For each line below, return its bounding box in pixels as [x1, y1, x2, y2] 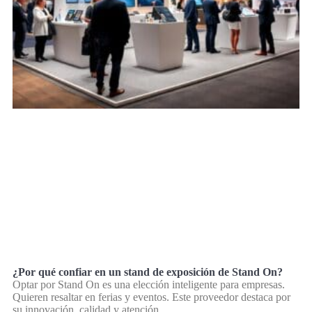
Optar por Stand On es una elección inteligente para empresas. [13, 278, 285, 290]
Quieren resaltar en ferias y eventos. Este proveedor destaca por [13, 290, 290, 303]
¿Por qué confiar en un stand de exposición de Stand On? [13, 265, 283, 278]
